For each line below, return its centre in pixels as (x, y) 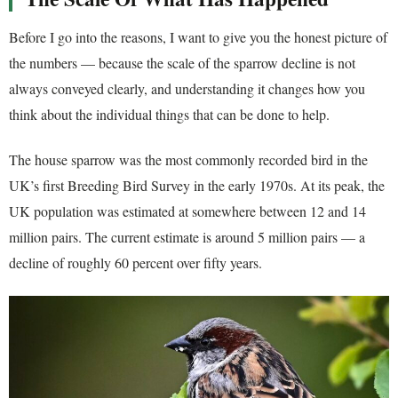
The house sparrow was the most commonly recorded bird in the (188, 160)
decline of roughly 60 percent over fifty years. (135, 263)
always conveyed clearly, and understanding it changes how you (187, 88)
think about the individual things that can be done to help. (169, 114)
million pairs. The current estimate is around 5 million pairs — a (187, 237)
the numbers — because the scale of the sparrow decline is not (182, 62)
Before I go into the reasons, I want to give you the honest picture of (198, 36)
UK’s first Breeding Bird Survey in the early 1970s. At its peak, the (197, 186)
